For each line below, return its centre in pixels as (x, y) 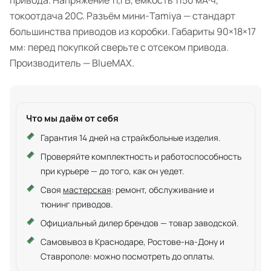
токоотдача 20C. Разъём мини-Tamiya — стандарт (122, 16)
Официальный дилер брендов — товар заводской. (140, 223)
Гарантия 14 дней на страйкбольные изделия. (131, 138)
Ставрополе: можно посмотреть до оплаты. (128, 256)
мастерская (87, 190)
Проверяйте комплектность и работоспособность (141, 157)
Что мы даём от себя (72, 119)
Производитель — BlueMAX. (72, 63)
